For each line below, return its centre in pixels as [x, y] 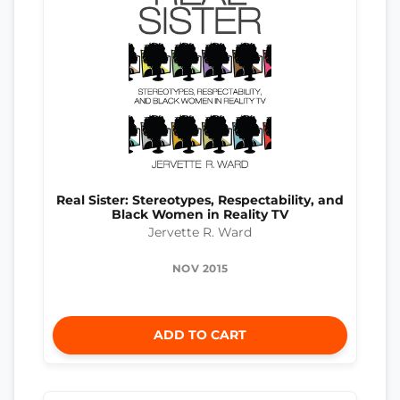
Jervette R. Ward [200, 233]
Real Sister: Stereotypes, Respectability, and [200, 200]
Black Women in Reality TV [200, 214]
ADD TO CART [200, 335]
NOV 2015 [200, 269]
